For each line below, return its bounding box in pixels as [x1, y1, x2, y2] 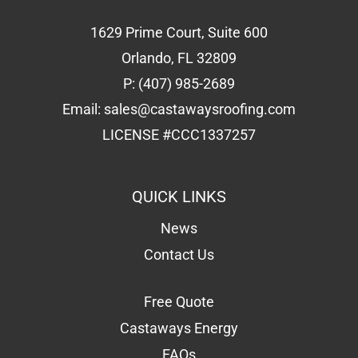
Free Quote [144, 293, 214, 311]
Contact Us [144, 246, 214, 264]
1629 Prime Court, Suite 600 [90, 24, 268, 42]
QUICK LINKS [132, 187, 226, 207]
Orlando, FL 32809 [121, 50, 237, 67]
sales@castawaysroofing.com [104, 101, 296, 118]
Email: [62, 101, 104, 118]
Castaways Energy [120, 320, 238, 337]
